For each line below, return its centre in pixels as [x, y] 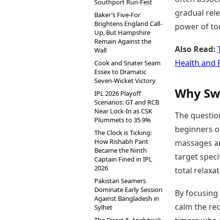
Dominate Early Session [128, 190]
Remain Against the [123, 41]
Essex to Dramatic [120, 72]
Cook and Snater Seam [127, 63]
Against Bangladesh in [127, 198]
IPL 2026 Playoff [118, 93]
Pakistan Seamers [120, 181]
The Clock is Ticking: [123, 133]
